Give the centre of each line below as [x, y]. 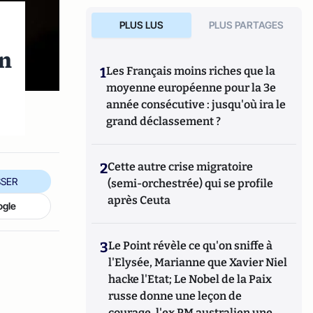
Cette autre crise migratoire [181, 167]
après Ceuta [139, 200]
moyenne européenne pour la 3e [191, 88]
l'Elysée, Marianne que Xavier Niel [198, 262]
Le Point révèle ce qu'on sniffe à [191, 246]
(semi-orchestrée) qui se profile [191, 183]
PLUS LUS [141, 25]
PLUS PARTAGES [247, 25]
